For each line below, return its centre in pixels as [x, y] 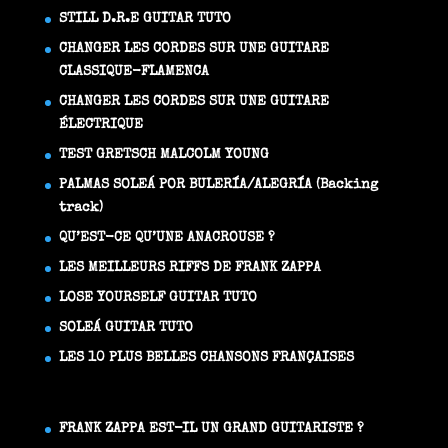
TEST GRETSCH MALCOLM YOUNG [163, 154]
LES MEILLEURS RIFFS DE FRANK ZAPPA [189, 267]
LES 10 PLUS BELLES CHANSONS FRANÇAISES [206, 357]
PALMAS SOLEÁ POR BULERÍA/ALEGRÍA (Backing [218, 184]
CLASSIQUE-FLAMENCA [133, 71]
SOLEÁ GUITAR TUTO [125, 327]
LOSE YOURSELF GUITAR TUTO [157, 297]
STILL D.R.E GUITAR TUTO [144, 18]
